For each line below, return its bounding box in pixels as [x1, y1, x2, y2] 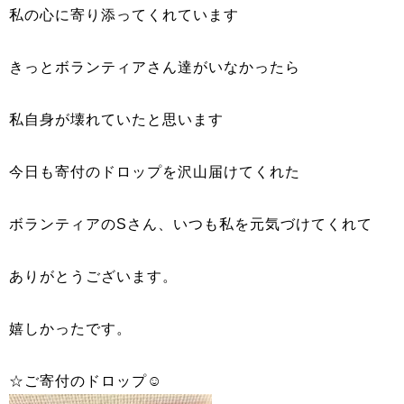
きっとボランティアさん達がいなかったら [9, 60, 300, 75]
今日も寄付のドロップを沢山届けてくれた [9, 164, 300, 179]
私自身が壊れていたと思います [9, 112, 224, 127]
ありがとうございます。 [9, 269, 178, 284]
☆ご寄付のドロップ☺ [9, 373, 162, 389]
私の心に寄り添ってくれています [9, 7, 239, 23]
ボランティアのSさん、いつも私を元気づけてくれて [9, 216, 372, 232]
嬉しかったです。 [9, 321, 132, 336]
